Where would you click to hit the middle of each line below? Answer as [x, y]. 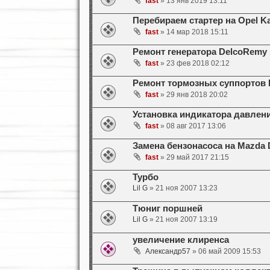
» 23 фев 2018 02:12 [194, 64]
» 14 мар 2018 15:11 [193, 32]
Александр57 [168, 252]
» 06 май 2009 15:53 [225, 252]
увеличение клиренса [181, 240]
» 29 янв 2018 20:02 [193, 95]
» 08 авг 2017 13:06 [192, 126]
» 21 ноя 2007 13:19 [182, 220]
